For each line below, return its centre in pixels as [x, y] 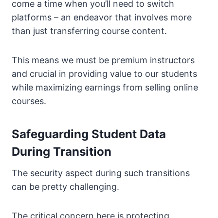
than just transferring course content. [89, 31]
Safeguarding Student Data [89, 134]
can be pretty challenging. [65, 187]
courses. [29, 101]
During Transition [62, 152]
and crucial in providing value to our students [104, 74]
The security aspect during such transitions [101, 173]
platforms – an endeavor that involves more [102, 18]
